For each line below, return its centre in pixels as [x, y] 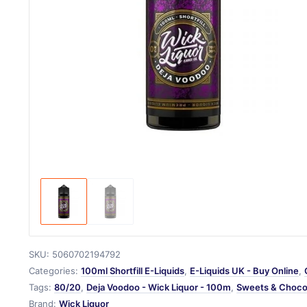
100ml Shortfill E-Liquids [132, 271]
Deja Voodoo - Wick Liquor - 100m [158, 287]
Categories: [54, 271]
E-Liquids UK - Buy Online [244, 271]
